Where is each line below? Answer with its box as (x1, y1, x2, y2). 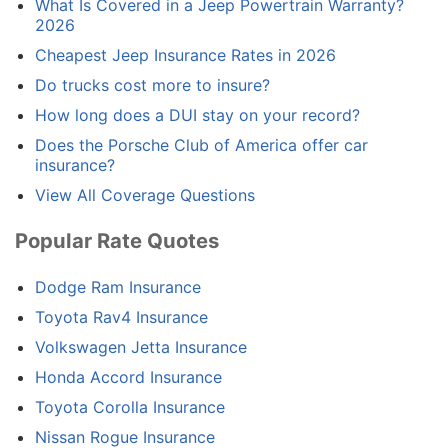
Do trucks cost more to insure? (35, 75, 270, 96)
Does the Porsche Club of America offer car (35, 135, 368, 156)
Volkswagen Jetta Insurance (35, 336, 247, 357)
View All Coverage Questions (35, 185, 255, 206)
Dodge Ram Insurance (35, 276, 201, 297)
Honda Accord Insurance (35, 366, 222, 387)
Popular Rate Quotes (15, 227, 219, 253)
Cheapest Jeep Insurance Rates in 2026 (35, 45, 336, 66)
